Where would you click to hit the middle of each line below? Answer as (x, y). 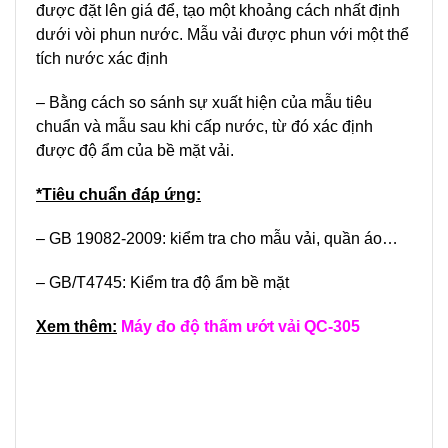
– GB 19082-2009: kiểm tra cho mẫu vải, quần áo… (217, 239)
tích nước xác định (102, 59)
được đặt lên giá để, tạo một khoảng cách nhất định (218, 11)
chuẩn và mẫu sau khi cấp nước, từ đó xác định (204, 127)
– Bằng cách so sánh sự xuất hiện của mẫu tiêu (204, 103)
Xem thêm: (76, 327)
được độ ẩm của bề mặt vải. (137, 151)
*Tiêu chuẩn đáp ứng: (118, 195)
